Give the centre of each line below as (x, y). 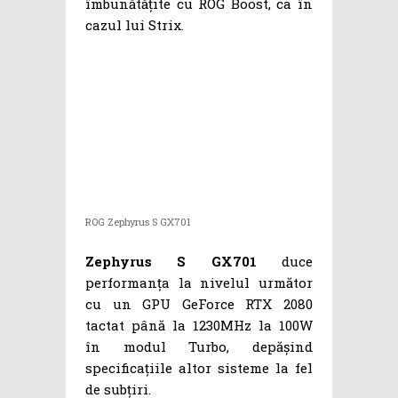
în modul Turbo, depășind (199, 347)
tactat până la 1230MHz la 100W (199, 326)
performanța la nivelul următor (199, 283)
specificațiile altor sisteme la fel (199, 368)
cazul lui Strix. (135, 24)
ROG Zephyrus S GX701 (138, 222)
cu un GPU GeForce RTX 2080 (199, 304)
